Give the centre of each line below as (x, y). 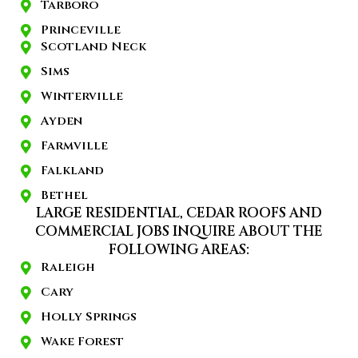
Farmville (74, 146)
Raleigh (68, 268)
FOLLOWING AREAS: (179, 250)
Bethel (64, 196)
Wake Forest (82, 342)
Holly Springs (89, 317)
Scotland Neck (93, 47)
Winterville (82, 97)
